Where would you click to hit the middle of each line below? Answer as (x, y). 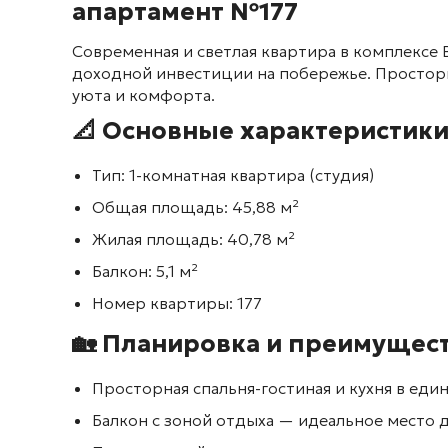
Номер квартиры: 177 (177, 303)
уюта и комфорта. (143, 95)
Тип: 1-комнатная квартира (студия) (233, 175)
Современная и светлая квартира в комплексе (257, 51)
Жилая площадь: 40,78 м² (193, 239)
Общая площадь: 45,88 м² (195, 207)
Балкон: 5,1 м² (145, 271)
